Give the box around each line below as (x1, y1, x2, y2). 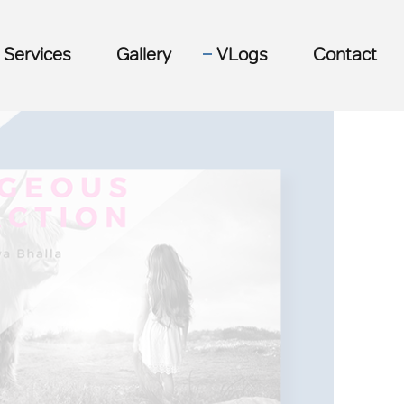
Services (4, 43, 71, 65)
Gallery (116, 43, 171, 65)
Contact (313, 43, 377, 65)
